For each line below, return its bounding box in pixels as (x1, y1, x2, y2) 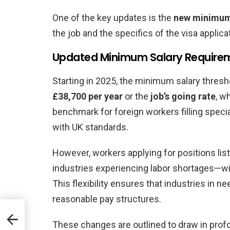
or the (123, 90, 150, 102)
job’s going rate (150, 90, 216, 102)
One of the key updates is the (52, 12, 174, 23)
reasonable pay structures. (52, 193, 161, 204)
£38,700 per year (52, 90, 123, 102)
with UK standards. (52, 121, 128, 132)
